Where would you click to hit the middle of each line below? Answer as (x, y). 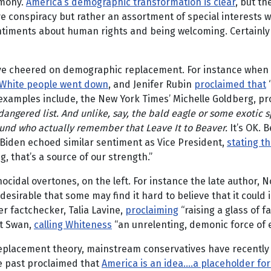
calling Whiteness (73, 225)
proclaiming (152, 210)
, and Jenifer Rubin (151, 84)
